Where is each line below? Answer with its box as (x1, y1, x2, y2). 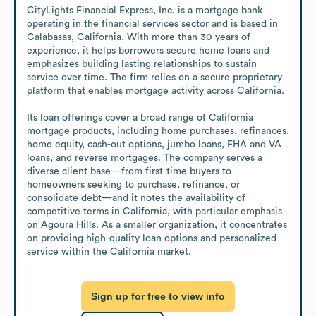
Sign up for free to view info (91, 291, 225, 303)
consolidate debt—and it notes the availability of (27, 193, 245, 203)
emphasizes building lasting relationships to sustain (27, 59, 257, 69)
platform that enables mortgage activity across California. (27, 85, 284, 96)
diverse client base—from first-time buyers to (27, 166, 231, 176)
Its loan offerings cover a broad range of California (27, 112, 253, 123)
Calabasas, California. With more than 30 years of (27, 32, 250, 42)
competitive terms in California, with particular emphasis (27, 206, 282, 217)
